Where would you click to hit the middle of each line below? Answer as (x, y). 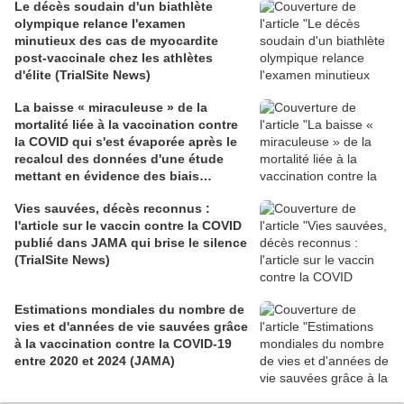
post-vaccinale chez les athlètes (114, 58)
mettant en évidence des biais (107, 176)
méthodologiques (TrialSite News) (119, 193)
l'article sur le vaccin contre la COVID (128, 226)
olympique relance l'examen (100, 24)
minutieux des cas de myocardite (116, 41)
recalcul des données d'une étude (119, 159)
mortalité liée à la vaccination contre (126, 125)
